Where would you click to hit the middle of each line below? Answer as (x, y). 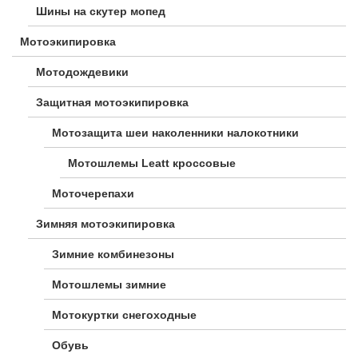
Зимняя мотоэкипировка (105, 224)
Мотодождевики (82, 72)
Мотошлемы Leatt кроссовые (152, 163)
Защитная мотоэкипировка (112, 103)
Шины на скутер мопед (101, 12)
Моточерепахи (93, 194)
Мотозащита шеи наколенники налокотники (175, 133)
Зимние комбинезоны (113, 255)
